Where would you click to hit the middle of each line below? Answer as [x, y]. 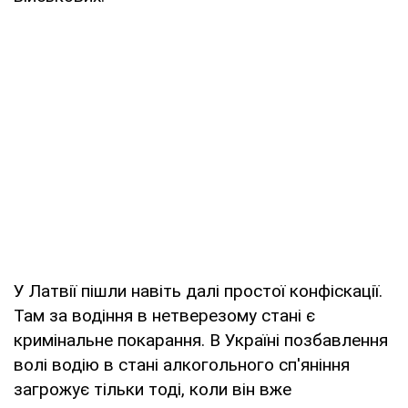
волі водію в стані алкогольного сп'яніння [182, 364]
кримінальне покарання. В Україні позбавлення [201, 340]
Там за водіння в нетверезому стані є [164, 315]
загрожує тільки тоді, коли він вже [153, 389]
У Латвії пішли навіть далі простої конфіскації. [198, 291]
